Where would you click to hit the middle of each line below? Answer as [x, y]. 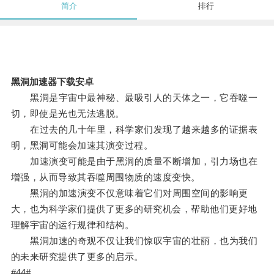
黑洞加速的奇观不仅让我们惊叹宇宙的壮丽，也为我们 [134, 241]
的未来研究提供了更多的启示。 [77, 257]
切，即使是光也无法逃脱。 [68, 114]
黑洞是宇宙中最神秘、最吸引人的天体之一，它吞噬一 [134, 98]
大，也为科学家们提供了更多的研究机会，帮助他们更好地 [134, 209]
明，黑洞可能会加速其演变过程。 [82, 146]
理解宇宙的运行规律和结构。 [72, 225]
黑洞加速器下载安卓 [52, 82]
